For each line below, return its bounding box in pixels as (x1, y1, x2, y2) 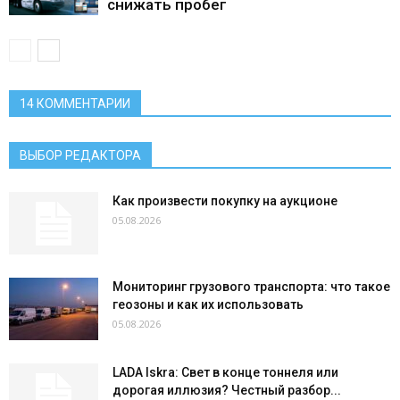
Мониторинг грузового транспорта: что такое (112, 279, 390, 294)
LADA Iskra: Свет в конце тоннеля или (112, 364, 338, 379)
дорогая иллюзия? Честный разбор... (112, 382, 341, 397)
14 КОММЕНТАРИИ (20, 96, 130, 111)
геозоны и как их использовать (112, 296, 304, 312)
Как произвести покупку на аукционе (112, 193, 337, 208)
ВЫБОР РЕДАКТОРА (20, 147, 141, 162)
